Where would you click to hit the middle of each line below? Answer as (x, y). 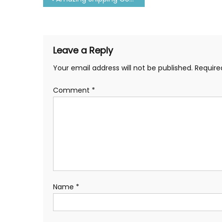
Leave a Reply (83, 50)
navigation (83, 19)
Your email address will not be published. (123, 68)
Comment (72, 90)
